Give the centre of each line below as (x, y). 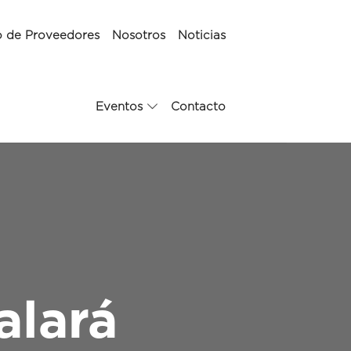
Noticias (201, 36)
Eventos (119, 107)
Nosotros (138, 36)
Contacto (198, 107)
